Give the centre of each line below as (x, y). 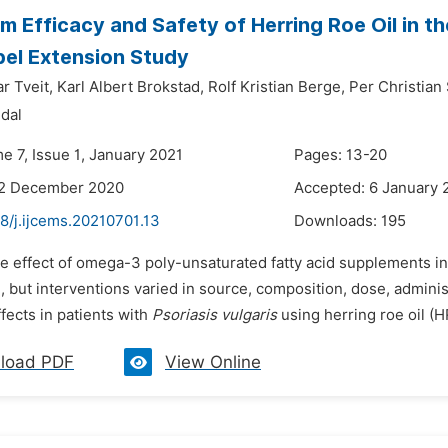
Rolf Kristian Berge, (276, 87)
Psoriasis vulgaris (214, 315)
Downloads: (337, 221)
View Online (213, 362)
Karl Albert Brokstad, (130, 87)
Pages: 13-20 (340, 155)
